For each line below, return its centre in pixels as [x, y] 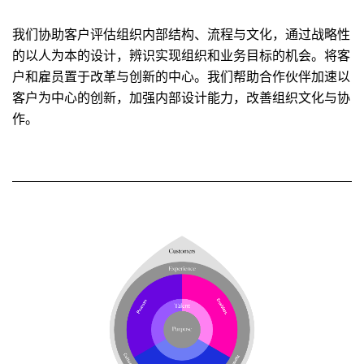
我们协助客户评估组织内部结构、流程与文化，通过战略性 [181, 34]
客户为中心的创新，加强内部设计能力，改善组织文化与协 [181, 97]
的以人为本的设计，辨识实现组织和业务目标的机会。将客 [181, 55]
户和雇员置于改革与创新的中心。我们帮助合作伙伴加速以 [181, 76]
